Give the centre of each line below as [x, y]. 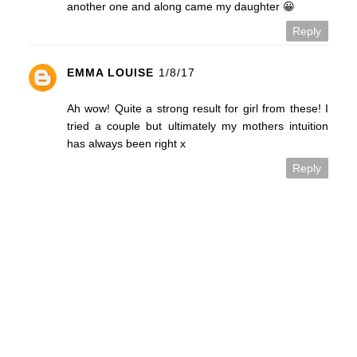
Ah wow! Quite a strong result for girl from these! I [198, 109]
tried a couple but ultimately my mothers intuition [198, 126]
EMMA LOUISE [110, 73]
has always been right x [126, 144]
